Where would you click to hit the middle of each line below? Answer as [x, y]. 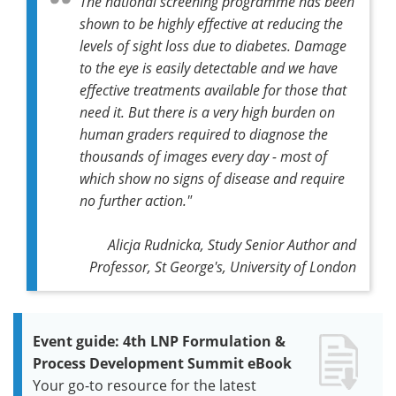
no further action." [136, 200]
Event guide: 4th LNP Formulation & [159, 341]
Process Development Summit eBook [162, 363]
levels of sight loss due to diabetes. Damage [213, 45]
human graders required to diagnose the [204, 133]
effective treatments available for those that [213, 89]
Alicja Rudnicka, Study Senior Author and [232, 244]
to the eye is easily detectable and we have [209, 67]
